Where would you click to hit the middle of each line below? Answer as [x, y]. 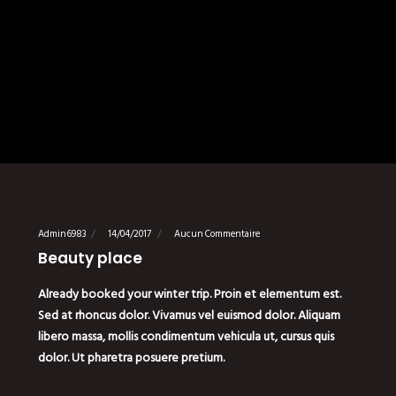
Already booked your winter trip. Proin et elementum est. [189, 293]
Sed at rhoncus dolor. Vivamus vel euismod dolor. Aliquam [189, 315]
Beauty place [90, 258]
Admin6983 [62, 234]
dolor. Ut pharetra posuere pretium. [131, 357]
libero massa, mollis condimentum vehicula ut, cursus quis [186, 336]
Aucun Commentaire [217, 234]
